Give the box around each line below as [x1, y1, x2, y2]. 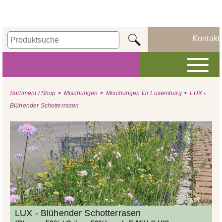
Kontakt [192, 34, 220, 43]
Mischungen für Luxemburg [106, 89, 182, 97]
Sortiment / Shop [10, 89, 56, 97]
